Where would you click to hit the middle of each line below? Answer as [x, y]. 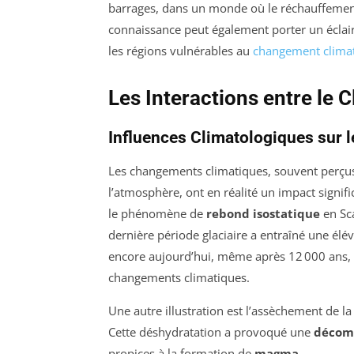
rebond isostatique [263, 214]
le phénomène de [157, 214]
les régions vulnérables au [181, 51]
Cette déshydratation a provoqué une [211, 332]
